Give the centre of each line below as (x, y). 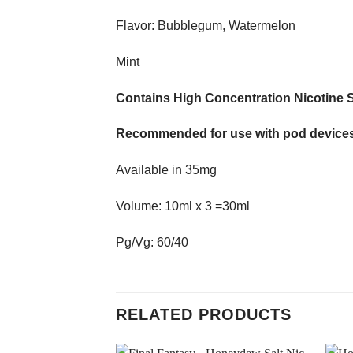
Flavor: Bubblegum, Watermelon (206, 25)
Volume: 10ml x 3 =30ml (183, 206)
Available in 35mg (166, 170)
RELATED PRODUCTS (204, 314)
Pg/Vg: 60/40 (152, 242)
